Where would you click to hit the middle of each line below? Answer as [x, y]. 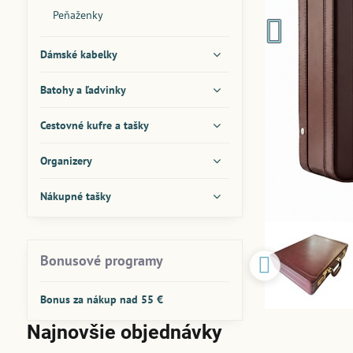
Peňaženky [78, 15]
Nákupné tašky [75, 196]
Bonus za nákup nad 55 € [101, 299]
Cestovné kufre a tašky [94, 125]
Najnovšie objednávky [124, 332]
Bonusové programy [101, 260]
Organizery [66, 161]
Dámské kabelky [78, 54]
